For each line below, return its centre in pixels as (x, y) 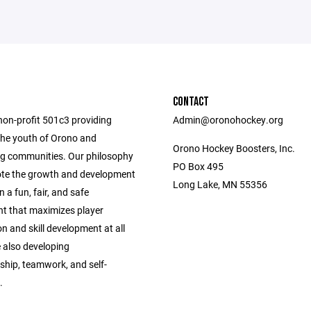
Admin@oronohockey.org (228, 120)
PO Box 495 (198, 166)
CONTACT (191, 102)
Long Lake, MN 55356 (220, 184)
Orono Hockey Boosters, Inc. (234, 148)
